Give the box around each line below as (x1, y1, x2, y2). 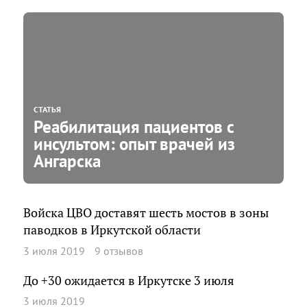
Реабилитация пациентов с (34, 116, 234, 138)
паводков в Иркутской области (23, 222, 201, 238)
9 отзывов (95, 243, 143, 258)
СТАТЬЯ (34, 104, 61, 114)
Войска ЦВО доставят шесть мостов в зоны (23, 205, 269, 221)
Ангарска (34, 150, 101, 172)
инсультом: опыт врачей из (34, 133, 235, 155)
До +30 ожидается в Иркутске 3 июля (23, 272, 234, 288)
